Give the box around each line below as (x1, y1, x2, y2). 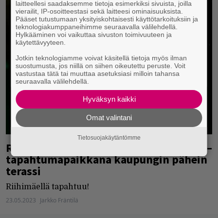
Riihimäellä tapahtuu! (6, 182, 89, 192)
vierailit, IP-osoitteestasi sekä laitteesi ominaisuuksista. (16, 7, 183, 15)
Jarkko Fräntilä (40, 196, 78, 205)
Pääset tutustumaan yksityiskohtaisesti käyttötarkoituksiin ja (16, 15, 199, 23)
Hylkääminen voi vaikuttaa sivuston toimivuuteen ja (16, 31, 172, 38)
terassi (6, 163, 41, 179)
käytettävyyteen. (16, 38, 66, 46)
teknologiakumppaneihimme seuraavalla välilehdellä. (16, 23, 178, 31)
